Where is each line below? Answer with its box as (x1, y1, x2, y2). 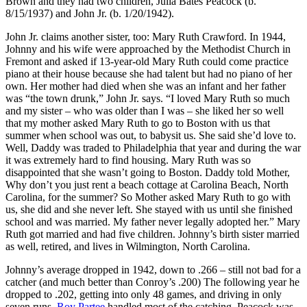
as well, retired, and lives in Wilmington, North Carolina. (5, 240, 250, 252)
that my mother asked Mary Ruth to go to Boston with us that (5, 116, 270, 129)
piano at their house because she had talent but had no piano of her (5, 67, 292, 79)
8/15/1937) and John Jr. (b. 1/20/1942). (5, 7, 174, 19)
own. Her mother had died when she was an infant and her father (5, 79, 286, 92)
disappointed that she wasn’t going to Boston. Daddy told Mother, (5, 166, 290, 178)
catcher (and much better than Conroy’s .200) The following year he (5, 275, 299, 288)
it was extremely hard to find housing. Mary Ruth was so (5, 153, 251, 166)
